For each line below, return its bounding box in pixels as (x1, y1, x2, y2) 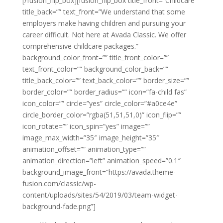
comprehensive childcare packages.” (22, 41, 138, 51)
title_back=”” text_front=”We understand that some (22, 7, 185, 17)
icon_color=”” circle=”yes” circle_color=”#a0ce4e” (22, 99, 177, 109)
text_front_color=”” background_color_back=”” (22, 64, 168, 74)
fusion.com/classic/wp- (22, 179, 96, 189)
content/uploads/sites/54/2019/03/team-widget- (22, 190, 178, 200)
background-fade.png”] (22, 202, 96, 212)
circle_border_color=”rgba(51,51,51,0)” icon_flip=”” (22, 110, 181, 120)
